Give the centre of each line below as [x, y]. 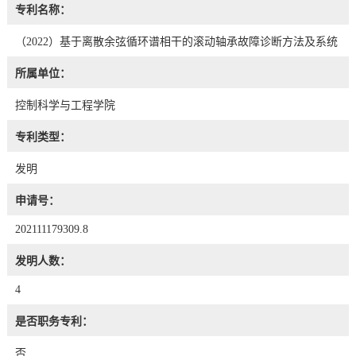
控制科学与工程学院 [65, 105]
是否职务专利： [54, 321]
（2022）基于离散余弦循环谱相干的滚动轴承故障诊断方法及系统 [176, 41]
